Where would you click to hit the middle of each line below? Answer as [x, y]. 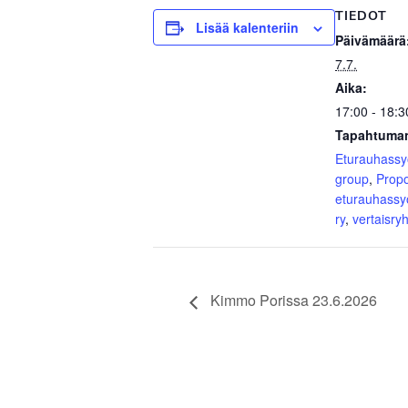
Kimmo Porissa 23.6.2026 [292, 301]
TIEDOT [361, 16]
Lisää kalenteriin [247, 28]
